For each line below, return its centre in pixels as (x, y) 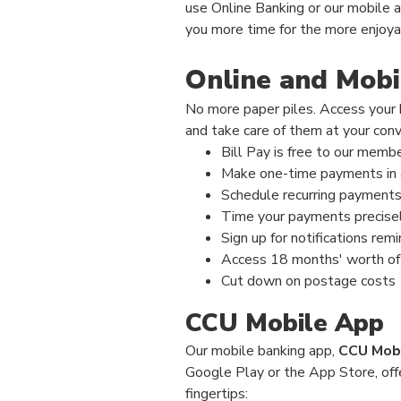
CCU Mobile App (285, 323)
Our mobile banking (245, 351)
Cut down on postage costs (308, 281)
